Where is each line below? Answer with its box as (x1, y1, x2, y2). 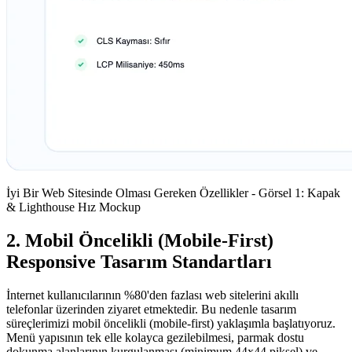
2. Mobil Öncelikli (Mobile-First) (6, 229, 273, 251)
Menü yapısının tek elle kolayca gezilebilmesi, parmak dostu (6, 330, 304, 344)
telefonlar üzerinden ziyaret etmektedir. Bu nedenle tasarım (6, 302, 296, 316)
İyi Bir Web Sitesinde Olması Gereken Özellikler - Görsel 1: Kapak (6, 185, 340, 200)
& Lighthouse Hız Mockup (6, 200, 141, 214)
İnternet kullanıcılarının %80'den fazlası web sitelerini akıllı (6, 288, 299, 302)
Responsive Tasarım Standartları (6, 251, 272, 272)
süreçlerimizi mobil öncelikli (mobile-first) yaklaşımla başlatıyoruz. (6, 316, 335, 330)
